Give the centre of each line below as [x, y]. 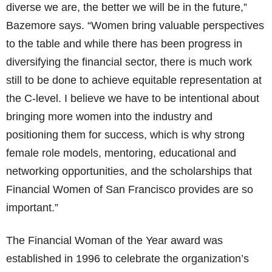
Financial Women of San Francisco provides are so [130, 189]
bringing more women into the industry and [109, 117]
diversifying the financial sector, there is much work [129, 62]
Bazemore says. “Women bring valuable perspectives [135, 25]
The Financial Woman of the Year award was [114, 240]
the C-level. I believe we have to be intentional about [133, 98]
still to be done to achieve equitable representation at [134, 80]
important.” [32, 208]
